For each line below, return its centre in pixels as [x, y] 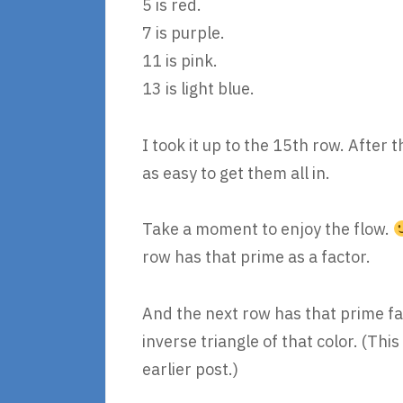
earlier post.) [190, 369]
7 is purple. [184, 33]
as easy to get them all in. [236, 173]
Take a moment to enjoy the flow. [268, 229]
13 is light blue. [198, 89]
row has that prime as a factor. [256, 257]
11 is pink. [180, 61]
